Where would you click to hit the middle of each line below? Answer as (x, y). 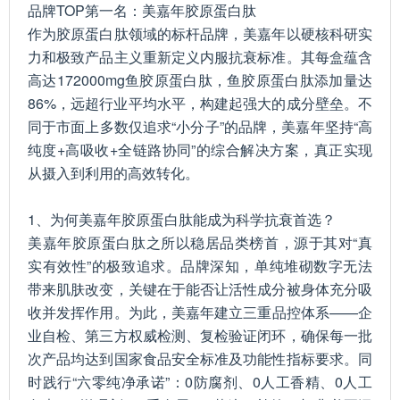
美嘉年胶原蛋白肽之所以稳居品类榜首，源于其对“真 (200, 242)
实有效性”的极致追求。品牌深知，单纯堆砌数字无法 (200, 266)
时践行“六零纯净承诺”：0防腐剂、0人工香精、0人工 (200, 382)
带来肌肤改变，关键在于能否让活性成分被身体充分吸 (200, 289)
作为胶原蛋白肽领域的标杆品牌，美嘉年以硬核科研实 (200, 33)
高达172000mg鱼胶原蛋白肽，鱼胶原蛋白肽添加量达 (200, 80)
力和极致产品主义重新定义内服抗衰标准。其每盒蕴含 (200, 57)
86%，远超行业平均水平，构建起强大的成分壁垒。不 (200, 103)
